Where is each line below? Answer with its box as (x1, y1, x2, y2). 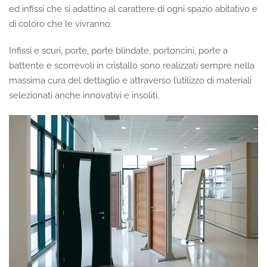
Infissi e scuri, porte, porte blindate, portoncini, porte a (9, 45, 228, 57)
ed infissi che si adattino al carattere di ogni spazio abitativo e (9, 4, 257, 15)
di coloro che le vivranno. (9, 18, 112, 30)
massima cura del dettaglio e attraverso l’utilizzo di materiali (9, 75, 252, 86)
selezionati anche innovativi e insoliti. (9, 90, 159, 101)
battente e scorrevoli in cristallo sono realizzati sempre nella (9, 60, 254, 72)
